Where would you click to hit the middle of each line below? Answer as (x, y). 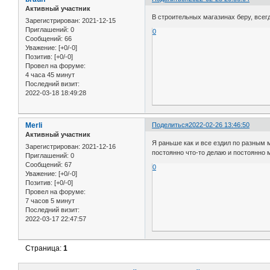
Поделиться (171, 125)
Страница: (45, 248)
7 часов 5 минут (50, 200)
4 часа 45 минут (50, 74)
